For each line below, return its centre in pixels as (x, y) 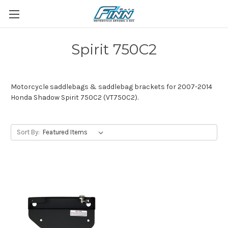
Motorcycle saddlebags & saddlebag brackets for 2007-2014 (111, 87)
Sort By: (28, 132)
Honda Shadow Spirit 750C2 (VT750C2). (75, 97)
